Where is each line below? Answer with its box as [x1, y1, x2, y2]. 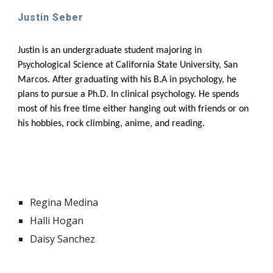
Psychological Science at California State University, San [18, 60, 238, 70]
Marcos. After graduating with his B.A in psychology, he [18, 74, 237, 85]
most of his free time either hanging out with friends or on [18, 104, 249, 114]
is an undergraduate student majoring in [42, 45, 202, 55]
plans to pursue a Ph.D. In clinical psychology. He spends [18, 89, 239, 99]
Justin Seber [18, 11, 84, 23]
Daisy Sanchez [30, 232, 96, 246]
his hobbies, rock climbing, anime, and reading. [18, 118, 205, 129]
